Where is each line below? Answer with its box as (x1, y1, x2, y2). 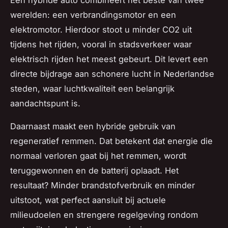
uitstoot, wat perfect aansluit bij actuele (10, 195, 166, 206)
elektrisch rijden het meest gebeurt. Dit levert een (10, 54, 208, 65)
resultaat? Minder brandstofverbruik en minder (10, 180, 195, 191)
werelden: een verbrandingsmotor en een (10, 10, 176, 20)
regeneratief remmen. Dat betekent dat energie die (10, 136, 213, 147)
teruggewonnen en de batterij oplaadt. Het (10, 165, 179, 176)
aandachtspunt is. (10, 98, 80, 109)
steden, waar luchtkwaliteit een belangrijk (10, 83, 175, 94)
